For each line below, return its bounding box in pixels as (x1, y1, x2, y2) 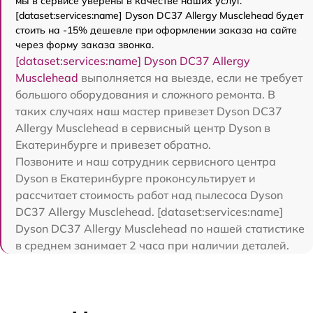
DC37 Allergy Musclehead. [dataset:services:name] (15, 205, 283, 219)
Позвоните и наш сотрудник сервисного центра (15, 154, 276, 168)
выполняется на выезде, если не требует (78, 71, 303, 85)
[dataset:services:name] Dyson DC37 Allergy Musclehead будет (15, 9, 303, 22)
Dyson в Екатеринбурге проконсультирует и (15, 171, 256, 185)
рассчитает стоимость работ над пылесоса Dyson (15, 188, 283, 202)
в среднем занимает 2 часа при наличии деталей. (15, 238, 289, 252)
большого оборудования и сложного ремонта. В (15, 87, 275, 101)
